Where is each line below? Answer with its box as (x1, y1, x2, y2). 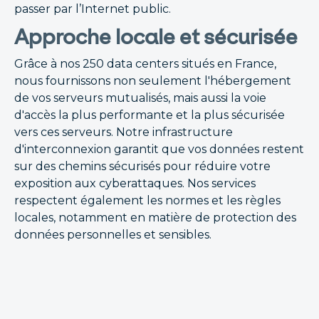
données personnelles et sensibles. (14, 228, 211, 241)
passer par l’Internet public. (14, 2, 171, 16)
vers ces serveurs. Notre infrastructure (14, 125, 233, 139)
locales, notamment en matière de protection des (14, 211, 296, 224)
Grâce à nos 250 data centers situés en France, (14, 57, 276, 70)
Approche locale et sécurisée (14, 25, 298, 48)
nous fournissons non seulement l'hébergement (14, 74, 291, 88)
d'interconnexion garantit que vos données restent (14, 142, 304, 156)
